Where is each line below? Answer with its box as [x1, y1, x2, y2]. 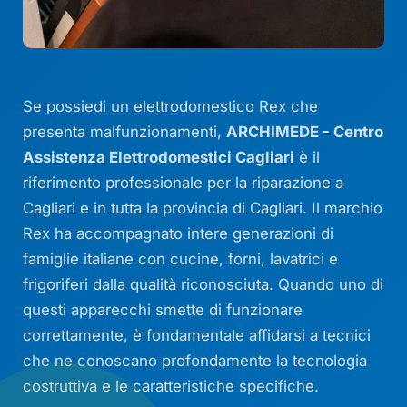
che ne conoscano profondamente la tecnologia [23, 352, 368, 371]
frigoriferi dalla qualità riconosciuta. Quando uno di [23, 275, 384, 294]
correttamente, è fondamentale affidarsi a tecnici [23, 326, 372, 345]
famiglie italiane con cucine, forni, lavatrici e [23, 250, 339, 269]
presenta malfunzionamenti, [23, 123, 227, 142]
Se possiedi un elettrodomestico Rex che [23, 97, 319, 116]
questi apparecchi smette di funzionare [23, 301, 303, 320]
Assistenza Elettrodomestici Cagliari [23, 148, 295, 167]
